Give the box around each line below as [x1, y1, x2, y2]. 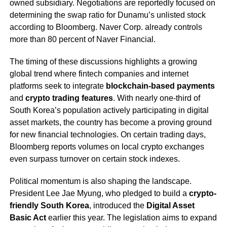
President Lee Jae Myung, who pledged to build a [9, 189, 189, 198]
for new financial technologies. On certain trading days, [9, 130, 206, 139]
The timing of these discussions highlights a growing [9, 57, 197, 66]
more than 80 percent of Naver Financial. [9, 35, 156, 44]
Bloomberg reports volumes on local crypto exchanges [9, 142, 204, 152]
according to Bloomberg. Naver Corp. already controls [9, 23, 202, 32]
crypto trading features [25, 94, 113, 103]
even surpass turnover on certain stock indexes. [9, 155, 180, 164]
